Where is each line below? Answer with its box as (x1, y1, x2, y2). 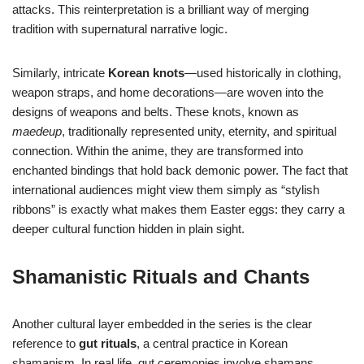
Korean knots (108, 66, 184, 80)
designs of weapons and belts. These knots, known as (12, 105, 299, 119)
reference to (12, 336, 79, 351)
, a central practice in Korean (136, 336, 288, 351)
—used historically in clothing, (184, 66, 341, 80)
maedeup (12, 124, 62, 139)
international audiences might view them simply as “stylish (12, 183, 319, 197)
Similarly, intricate (12, 66, 108, 80)
